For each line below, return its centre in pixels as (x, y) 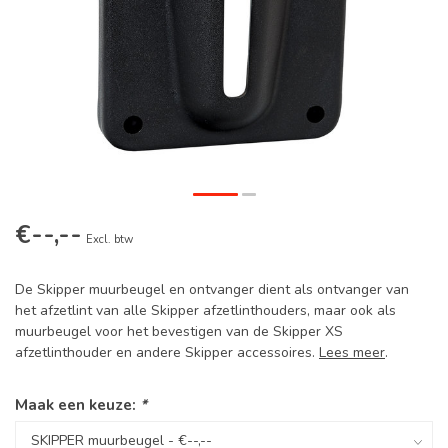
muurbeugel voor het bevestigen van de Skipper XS (179, 331)
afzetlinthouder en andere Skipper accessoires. (167, 352)
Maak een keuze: (77, 404)
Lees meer (352, 352)
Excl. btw (109, 239)
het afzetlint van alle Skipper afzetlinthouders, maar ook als (205, 310)
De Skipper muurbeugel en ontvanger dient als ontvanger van (212, 289)
